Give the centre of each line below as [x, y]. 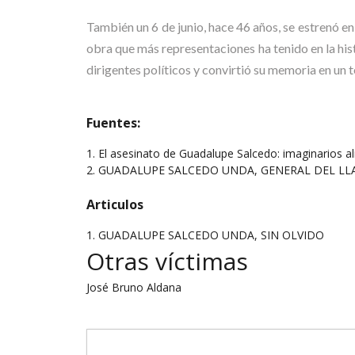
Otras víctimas [167, 261]
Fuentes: [113, 123]
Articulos [115, 204]
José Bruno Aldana [134, 287]
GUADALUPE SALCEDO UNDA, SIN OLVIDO [211, 235]
